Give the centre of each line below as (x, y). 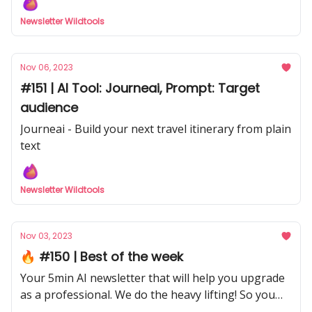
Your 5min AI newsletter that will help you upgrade (153, 278)
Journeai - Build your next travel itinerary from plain (156, 129)
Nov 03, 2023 (46, 236)
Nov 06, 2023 (47, 67)
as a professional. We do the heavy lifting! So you (148, 295)
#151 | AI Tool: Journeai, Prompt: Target (140, 88)
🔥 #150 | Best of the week (102, 257)
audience (49, 108)
